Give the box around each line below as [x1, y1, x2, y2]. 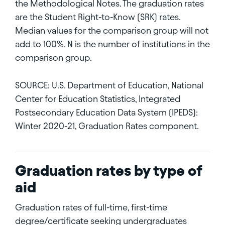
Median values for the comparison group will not [15, 25, 208, 35]
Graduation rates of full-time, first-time [15, 202, 167, 212]
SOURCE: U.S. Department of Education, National [15, 80, 203, 90]
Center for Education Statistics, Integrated [15, 93, 180, 103]
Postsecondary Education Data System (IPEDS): [15, 107, 198, 117]
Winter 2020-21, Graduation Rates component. [15, 121, 199, 131]
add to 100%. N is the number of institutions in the [15, 39, 210, 49]
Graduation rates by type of [15, 162, 202, 179]
